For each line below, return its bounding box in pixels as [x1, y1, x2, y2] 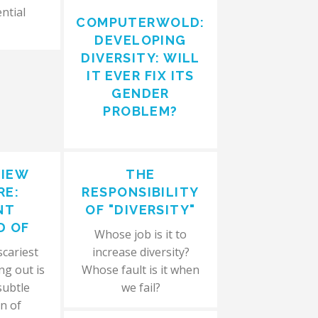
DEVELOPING [94, 33, 187, 48]
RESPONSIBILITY [82, 185, 199, 199]
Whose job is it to [94, 226, 187, 242]
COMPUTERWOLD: [76, 15, 205, 30]
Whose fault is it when [82, 262, 200, 278]
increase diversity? [92, 244, 190, 260]
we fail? [121, 280, 160, 295]
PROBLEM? [103, 104, 178, 119]
